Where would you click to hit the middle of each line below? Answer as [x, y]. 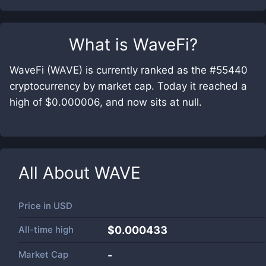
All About [56, 173]
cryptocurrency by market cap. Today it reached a [128, 86]
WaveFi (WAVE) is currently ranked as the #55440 [129, 70]
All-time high [46, 229]
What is [101, 45]
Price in [36, 206]
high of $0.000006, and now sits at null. [106, 102]
